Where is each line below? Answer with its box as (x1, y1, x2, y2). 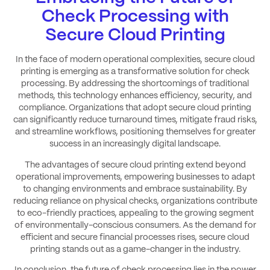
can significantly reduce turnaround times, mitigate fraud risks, (13, 116, 257, 125)
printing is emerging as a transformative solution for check (20, 67, 250, 77)
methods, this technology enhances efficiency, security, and (18, 92, 252, 101)
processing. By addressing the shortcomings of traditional (21, 80, 249, 89)
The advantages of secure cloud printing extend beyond (24, 160, 246, 169)
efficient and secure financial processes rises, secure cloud (20, 233, 250, 242)
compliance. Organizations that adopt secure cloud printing (19, 104, 251, 113)
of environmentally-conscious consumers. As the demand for (14, 221, 256, 230)
